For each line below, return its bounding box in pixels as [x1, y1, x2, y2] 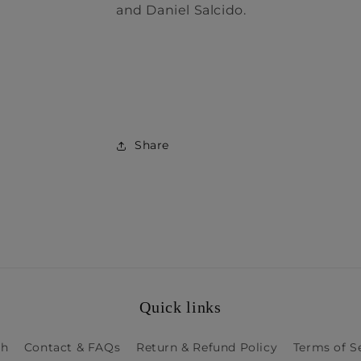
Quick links [139, 298, 222, 317]
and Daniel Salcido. [116, 2, 247, 19]
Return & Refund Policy [135, 340, 278, 355]
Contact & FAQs [23, 340, 121, 355]
